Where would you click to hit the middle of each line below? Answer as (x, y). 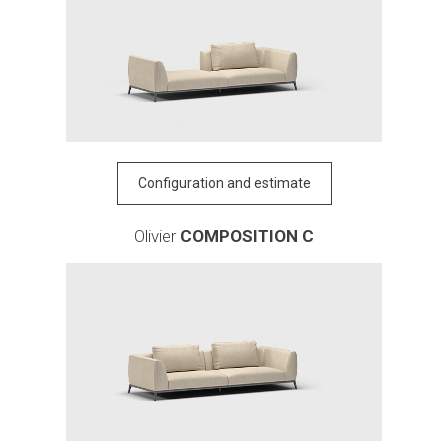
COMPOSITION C (247, 235)
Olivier (157, 235)
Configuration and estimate (224, 182)
